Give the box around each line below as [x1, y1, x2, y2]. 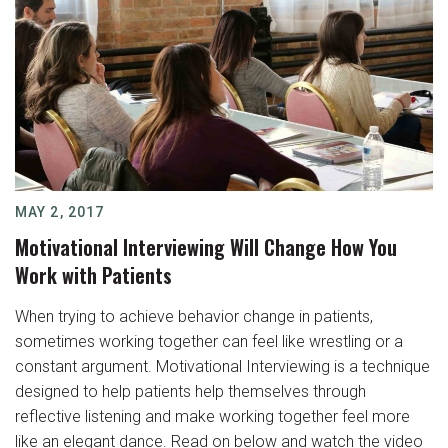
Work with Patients [15, 260, 172, 290]
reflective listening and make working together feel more [15, 407, 410, 426]
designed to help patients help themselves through [15, 382, 366, 401]
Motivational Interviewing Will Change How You [15, 232, 397, 262]
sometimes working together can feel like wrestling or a [15, 332, 403, 351]
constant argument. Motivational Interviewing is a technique [15, 357, 430, 376]
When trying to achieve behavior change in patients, [15, 307, 373, 326]
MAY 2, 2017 [15, 204, 105, 220]
